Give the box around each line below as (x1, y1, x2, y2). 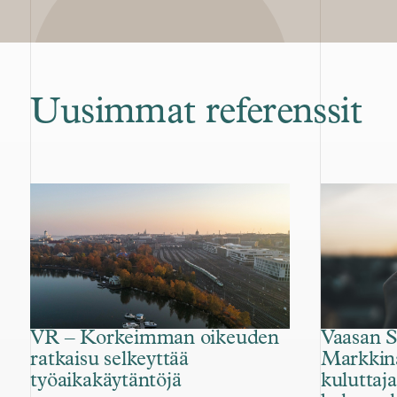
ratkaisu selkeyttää (30, 350, 189, 371)
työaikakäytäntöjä (30, 371, 182, 393)
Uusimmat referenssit (30, 94, 362, 131)
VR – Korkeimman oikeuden (30, 329, 279, 350)
